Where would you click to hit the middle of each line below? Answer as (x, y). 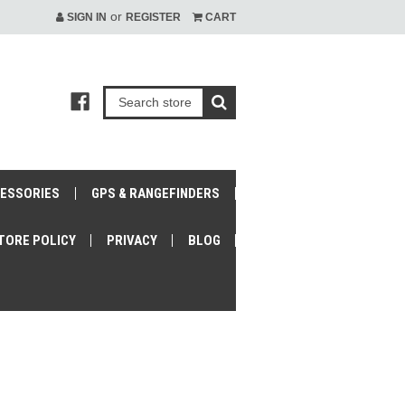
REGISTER (153, 17)
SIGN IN (85, 17)
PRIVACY (132, 240)
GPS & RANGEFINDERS (156, 193)
